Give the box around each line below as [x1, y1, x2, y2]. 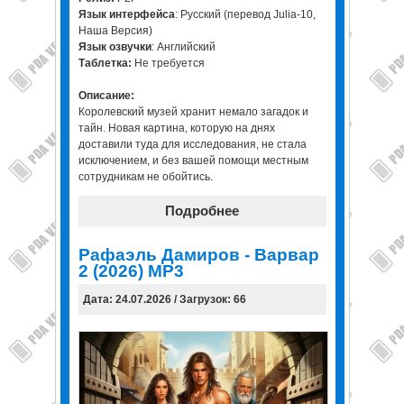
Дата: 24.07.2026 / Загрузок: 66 [82, 293, 246, 307]
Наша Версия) [78, 24, 152, 38]
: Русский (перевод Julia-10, [174, 8, 316, 22]
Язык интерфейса [78, 8, 175, 22]
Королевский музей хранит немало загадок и [78, 106, 308, 119]
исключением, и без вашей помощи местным [78, 154, 308, 168]
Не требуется [131, 57, 205, 70]
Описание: [78, 89, 134, 103]
